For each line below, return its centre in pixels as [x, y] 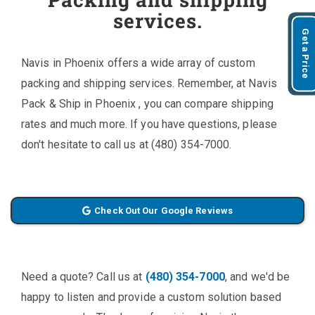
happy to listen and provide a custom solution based [152, 297]
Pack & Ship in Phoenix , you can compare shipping [147, 104]
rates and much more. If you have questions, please [149, 124]
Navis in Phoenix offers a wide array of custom [138, 63]
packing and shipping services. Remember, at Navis [149, 83]
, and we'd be [257, 277]
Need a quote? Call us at [83, 277]
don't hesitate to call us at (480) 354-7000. [127, 144]
